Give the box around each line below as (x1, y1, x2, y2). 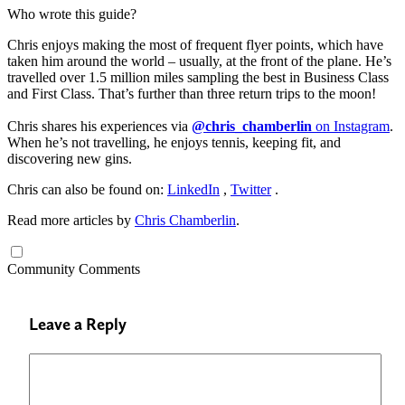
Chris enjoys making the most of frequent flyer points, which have (7, 36, 383, 52)
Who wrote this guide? (7, 5, 137, 22)
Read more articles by (7, 212, 135, 228)
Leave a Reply (29, 313, 127, 334)
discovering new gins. (7, 150, 132, 166)
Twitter (231, 181, 271, 197)
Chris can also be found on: (7, 181, 167, 197)
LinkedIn (167, 181, 220, 197)
